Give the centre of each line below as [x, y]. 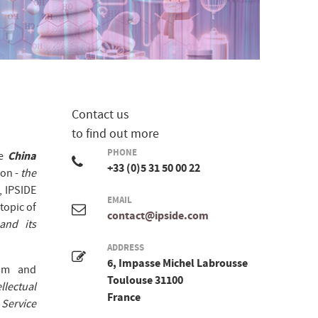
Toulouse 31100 [145, 281]
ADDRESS [126, 248]
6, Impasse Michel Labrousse [177, 264]
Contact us [100, 115]
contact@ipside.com [158, 216]
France [124, 298]
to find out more [115, 134]
